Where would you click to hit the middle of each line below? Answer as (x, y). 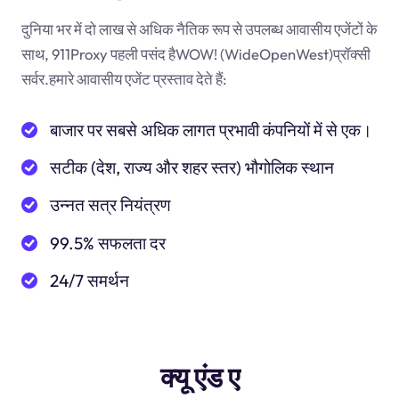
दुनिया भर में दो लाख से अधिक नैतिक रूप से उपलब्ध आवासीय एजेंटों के (199, 29)
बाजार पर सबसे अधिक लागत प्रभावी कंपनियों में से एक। (212, 130)
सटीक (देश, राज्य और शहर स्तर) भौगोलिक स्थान (192, 168)
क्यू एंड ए (199, 378)
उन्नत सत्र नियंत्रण (111, 205)
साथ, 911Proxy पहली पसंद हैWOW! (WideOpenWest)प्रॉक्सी (195, 54)
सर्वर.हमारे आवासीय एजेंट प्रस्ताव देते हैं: (124, 79)
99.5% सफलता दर (108, 243)
